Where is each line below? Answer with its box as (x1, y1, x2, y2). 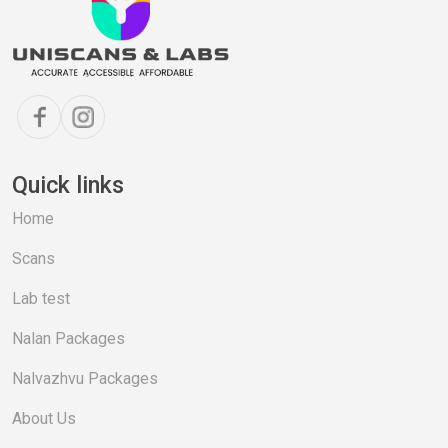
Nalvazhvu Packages (12, 368, 158, 388)
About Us (12, 408, 76, 428)
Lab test (12, 288, 70, 308)
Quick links (12, 170, 124, 199)
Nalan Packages (12, 328, 125, 348)
